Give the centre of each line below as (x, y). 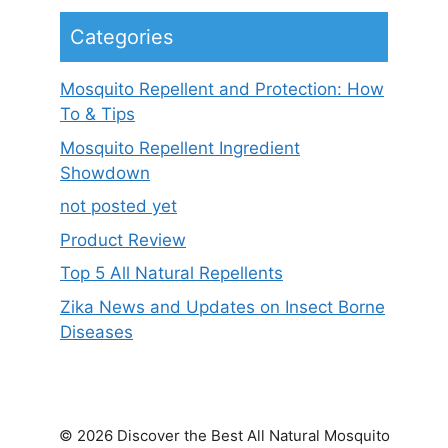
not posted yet (118, 206)
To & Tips (97, 114)
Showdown (105, 172)
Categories (121, 37)
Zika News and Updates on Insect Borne (222, 306)
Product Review (123, 239)
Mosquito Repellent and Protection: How (222, 89)
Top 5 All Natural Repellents (171, 273)
